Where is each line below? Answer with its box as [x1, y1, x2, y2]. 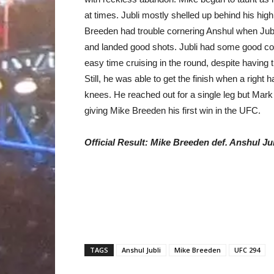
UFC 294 [234, 245, 260, 254]
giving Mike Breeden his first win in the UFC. [84, 105, 261, 116]
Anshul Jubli [122, 245, 161, 254]
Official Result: [84, 137, 150, 147]
